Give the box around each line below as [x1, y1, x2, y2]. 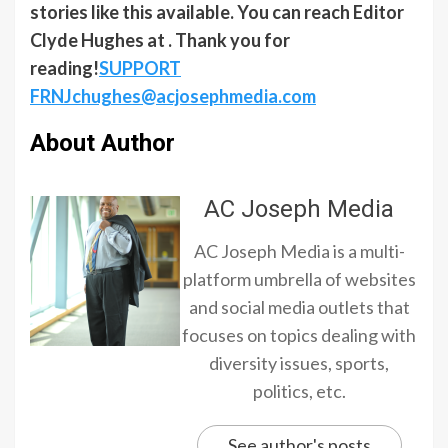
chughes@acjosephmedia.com [72, 85, 316, 107]
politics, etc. [252, 380, 346, 402]
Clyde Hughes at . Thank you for [30, 29, 290, 51]
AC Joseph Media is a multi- [193, 240, 405, 262]
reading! [30, 57, 99, 79]
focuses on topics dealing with [182, 324, 416, 346]
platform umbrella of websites [182, 268, 416, 290]
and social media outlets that [188, 296, 410, 318]
